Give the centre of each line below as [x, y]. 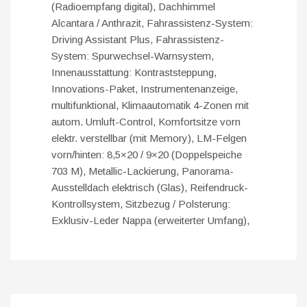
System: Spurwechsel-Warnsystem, [133, 56]
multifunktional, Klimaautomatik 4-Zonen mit [150, 106]
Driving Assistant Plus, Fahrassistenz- [138, 40]
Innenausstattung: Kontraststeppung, [134, 73]
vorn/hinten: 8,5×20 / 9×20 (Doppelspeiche [147, 155]
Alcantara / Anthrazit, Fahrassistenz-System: [152, 23]
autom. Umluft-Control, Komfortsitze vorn [146, 122]
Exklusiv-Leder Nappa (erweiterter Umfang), [150, 221]
